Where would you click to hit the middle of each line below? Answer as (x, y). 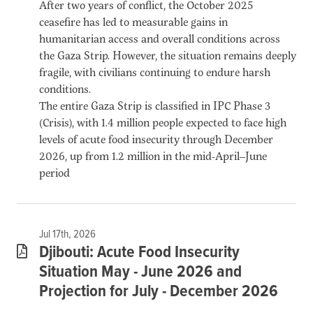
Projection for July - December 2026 (159, 291)
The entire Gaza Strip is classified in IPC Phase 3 (155, 105)
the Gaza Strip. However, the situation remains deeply (168, 54)
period (54, 172)
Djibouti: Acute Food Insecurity (139, 252)
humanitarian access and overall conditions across (160, 38)
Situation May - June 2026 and (140, 272)
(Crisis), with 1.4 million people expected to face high (163, 122)
